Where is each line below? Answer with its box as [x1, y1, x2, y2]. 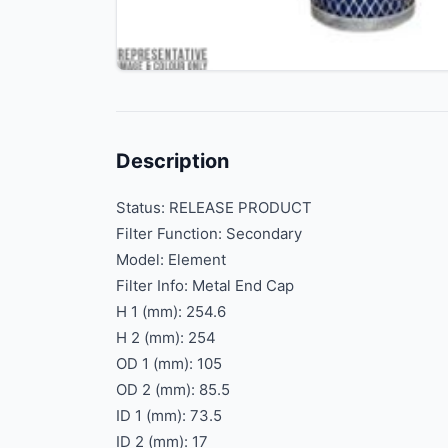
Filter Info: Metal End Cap [116, 275, 294, 295]
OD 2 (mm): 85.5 [116, 379, 230, 399]
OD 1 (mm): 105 [116, 353, 222, 373]
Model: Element [116, 249, 226, 269]
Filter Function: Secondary [116, 223, 302, 243]
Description [116, 148, 229, 173]
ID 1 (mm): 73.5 [116, 405, 222, 425]
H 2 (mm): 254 [116, 327, 216, 347]
